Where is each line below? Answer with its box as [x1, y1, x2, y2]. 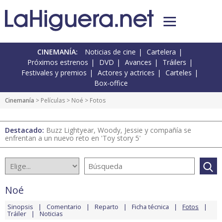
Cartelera [147, 47, 176, 57]
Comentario [47, 202, 81, 212]
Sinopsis [7, 202, 33, 212]
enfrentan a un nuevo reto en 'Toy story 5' [5, 133, 141, 143]
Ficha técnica [132, 202, 169, 212]
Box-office [94, 78, 128, 88]
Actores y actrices [98, 68, 155, 78]
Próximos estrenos [27, 57, 88, 67]
